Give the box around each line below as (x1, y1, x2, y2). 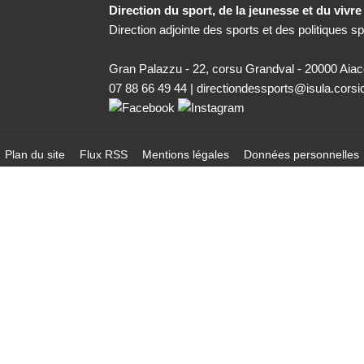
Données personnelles (244, 148, 359, 162)
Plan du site (5, 148, 68, 162)
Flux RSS (80, 148, 131, 162)
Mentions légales (142, 148, 232, 162)
